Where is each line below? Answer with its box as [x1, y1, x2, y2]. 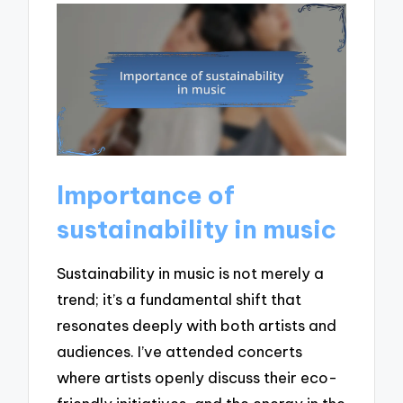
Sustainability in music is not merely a [57, 264, 325, 283]
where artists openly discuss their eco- [57, 368, 338, 388]
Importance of [57, 178, 236, 210]
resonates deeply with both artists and [57, 316, 337, 336]
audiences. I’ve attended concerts [57, 342, 303, 362]
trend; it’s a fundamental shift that [57, 290, 302, 309]
